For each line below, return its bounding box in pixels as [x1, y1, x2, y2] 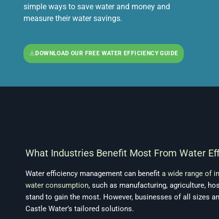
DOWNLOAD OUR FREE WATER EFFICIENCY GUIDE [35, 49, 178, 57]
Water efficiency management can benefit [25, 169, 162, 178]
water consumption [25, 180, 88, 190]
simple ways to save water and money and [23, 1, 170, 11]
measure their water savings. [23, 13, 122, 23]
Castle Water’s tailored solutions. [25, 204, 134, 213]
